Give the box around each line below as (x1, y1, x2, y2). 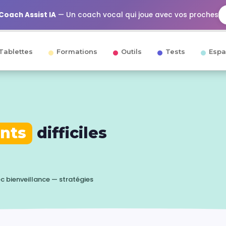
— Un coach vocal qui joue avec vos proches (56, 10, 219, 20)
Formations (56, 47, 97, 55)
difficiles (32, 124, 107, 142)
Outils (121, 47, 142, 55)
